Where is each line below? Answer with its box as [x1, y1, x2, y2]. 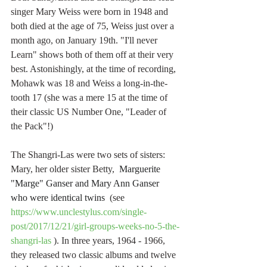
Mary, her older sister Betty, [11, 164, 119, 175]
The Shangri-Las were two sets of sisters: [11, 150, 167, 160]
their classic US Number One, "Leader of [11, 107, 169, 117]
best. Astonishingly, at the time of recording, [11, 64, 178, 74]
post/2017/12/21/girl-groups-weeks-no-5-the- [11, 221, 179, 232]
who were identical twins [11, 193, 107, 203]
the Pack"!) [11, 121, 55, 132]
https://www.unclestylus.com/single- [11, 207, 147, 218]
